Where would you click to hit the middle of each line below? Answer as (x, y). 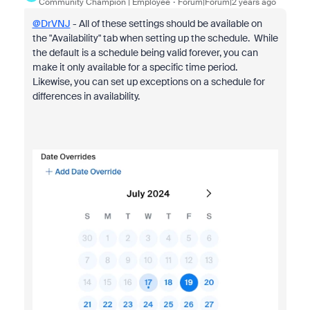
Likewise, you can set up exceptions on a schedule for (148, 82)
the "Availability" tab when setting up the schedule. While (155, 38)
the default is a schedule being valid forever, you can (145, 53)
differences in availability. (86, 96)
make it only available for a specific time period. (136, 67)
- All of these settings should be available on (166, 24)
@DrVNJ (51, 24)
